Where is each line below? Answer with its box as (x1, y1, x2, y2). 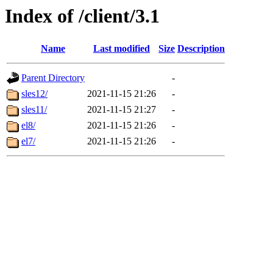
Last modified (93, 43, 150, 54)
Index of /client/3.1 (5, 5, 160, 27)
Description (177, 43, 225, 54)
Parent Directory (21, 73, 85, 83)
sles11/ (21, 104, 47, 115)
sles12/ (21, 88, 48, 99)
